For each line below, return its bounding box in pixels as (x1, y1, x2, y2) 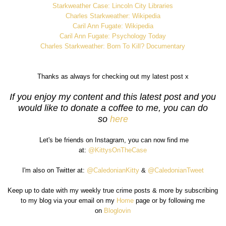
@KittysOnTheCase (88, 146, 147, 154)
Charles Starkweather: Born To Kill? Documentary (40, 42, 186, 50)
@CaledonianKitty (86, 166, 139, 174)
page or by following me (134, 196, 205, 204)
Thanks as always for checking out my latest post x (37, 72, 189, 80)
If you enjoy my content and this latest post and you (10, 91, 216, 102)
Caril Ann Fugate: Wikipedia (72, 22, 153, 30)
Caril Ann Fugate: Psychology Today (60, 32, 166, 40)
